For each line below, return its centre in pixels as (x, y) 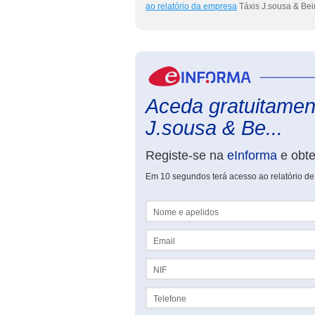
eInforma (252, 155)
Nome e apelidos (178, 205)
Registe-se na (186, 155)
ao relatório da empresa (191, 6)
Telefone (162, 292)
